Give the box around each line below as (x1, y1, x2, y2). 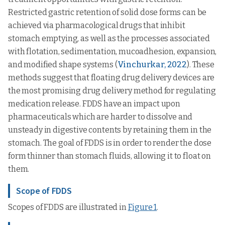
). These (186, 60, 214, 69)
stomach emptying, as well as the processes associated (8, 34, 210, 43)
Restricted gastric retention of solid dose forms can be (8, 8, 207, 17)
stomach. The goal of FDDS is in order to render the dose (8, 138, 212, 148)
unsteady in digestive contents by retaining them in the (8, 125, 212, 135)
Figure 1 (128, 202, 157, 212)
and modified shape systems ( (8, 60, 118, 69)
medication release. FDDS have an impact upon (8, 99, 180, 108)
